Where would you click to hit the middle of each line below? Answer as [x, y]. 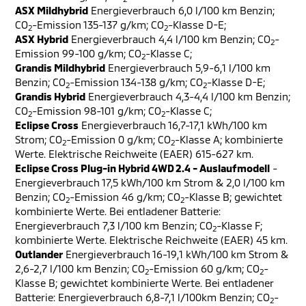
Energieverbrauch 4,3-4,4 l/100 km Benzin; [188, 96]
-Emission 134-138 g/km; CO [136, 82]
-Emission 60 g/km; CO [204, 268]
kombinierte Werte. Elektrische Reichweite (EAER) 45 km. [151, 240]
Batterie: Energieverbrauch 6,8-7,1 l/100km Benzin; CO [142, 297]
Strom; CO [39, 139]
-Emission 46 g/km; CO [125, 197]
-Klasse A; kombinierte [229, 139]
